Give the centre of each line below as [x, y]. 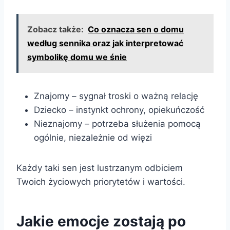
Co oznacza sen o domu [136, 29]
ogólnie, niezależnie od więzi [93, 137]
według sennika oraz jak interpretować [105, 43]
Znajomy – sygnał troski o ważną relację [116, 96]
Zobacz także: [55, 29]
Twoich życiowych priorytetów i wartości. [101, 181]
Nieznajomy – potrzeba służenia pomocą [117, 123]
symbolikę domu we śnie [77, 57]
